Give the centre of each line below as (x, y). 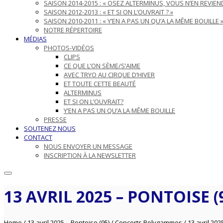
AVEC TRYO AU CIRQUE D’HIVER (109, 75)
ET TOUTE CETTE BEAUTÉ (100, 84)
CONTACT (38, 137)
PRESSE (55, 119)
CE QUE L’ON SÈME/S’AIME (102, 66)
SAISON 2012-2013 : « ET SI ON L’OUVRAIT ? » (109, 12)
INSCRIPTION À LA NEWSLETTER (90, 155)
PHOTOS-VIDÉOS (69, 48)
